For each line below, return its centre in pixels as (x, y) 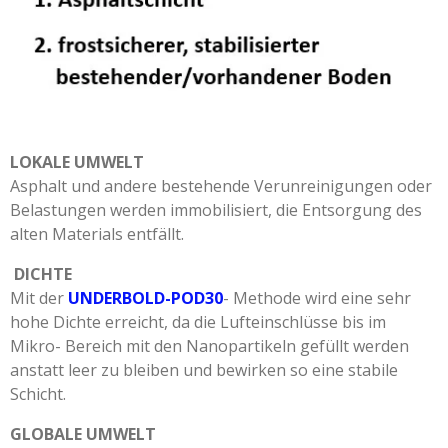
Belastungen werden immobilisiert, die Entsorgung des (216, 209)
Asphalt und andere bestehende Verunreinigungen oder (221, 185)
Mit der (39, 297)
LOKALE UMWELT (77, 161)
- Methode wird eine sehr (317, 297)
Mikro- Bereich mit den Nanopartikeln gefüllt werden (209, 345)
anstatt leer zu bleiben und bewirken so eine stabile (204, 369)
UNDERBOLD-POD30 (145, 297)
